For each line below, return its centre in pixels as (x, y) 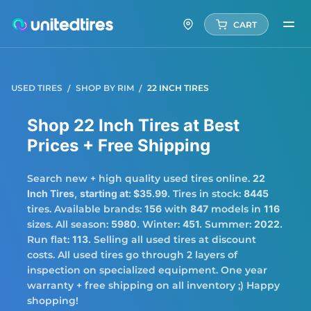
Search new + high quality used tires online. (140, 178)
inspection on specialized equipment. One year (147, 270)
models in (236, 209)
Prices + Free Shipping (119, 145)
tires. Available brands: (86, 209)
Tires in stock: (207, 194)
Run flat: (50, 239)
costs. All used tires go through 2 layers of (132, 255)
